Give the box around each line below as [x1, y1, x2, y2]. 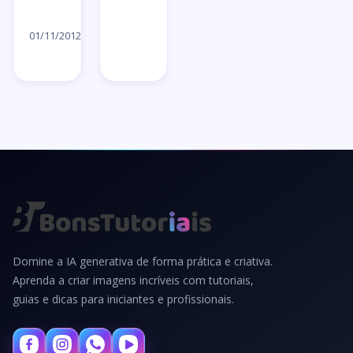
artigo [81, 28, 113, 43]
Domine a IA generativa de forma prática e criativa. [13, 253, 273, 269]
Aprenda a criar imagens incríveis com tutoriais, [13, 272, 254, 288]
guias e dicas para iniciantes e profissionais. [13, 291, 234, 307]
